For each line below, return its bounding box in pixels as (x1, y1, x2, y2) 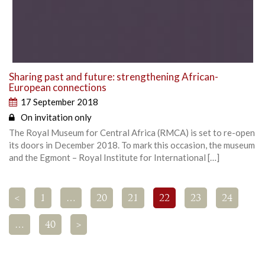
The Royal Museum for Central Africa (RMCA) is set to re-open (9, 127, 255, 138)
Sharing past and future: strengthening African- (9, 70, 218, 83)
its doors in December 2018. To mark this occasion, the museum (9, 139, 255, 150)
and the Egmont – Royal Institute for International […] (9, 151, 219, 163)
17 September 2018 (21, 96, 98, 107)
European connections (9, 80, 106, 93)
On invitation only (21, 111, 92, 122)
